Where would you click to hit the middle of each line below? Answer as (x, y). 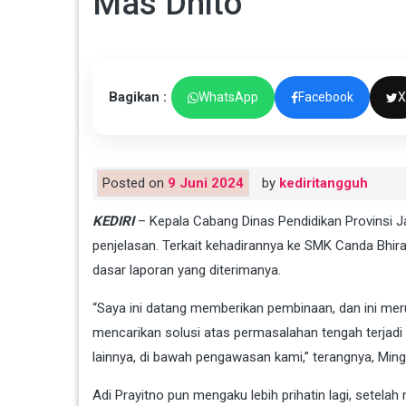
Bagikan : (138, 97)
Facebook (326, 97)
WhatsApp (228, 97)
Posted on (135, 184)
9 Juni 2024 (206, 184)
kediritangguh (324, 184)
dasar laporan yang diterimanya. (187, 271)
